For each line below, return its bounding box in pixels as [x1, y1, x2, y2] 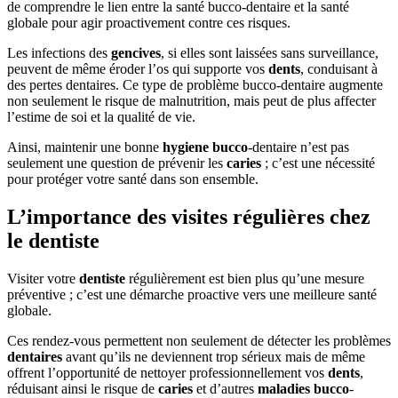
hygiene [163, 139, 209, 155]
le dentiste [7, 229, 99, 253]
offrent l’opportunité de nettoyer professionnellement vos [7, 365, 328, 381]
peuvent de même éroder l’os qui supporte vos [7, 61, 268, 77]
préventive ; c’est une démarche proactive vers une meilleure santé [7, 287, 377, 303]
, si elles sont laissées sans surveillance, [161, 45, 378, 61]
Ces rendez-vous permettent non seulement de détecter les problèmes [7, 333, 391, 349]
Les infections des [7, 45, 111, 61]
